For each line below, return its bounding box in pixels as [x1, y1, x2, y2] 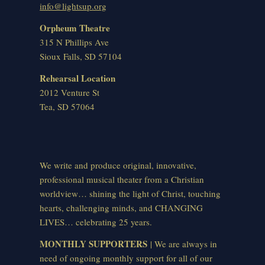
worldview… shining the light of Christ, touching [40, 188, 221, 200]
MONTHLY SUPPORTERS [40, 237, 148, 251]
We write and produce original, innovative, [40, 159, 197, 172]
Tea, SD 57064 [40, 100, 95, 112]
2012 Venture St [40, 86, 100, 98]
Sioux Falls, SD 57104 [40, 50, 122, 63]
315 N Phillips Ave [40, 36, 109, 49]
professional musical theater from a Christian [40, 173, 205, 186]
